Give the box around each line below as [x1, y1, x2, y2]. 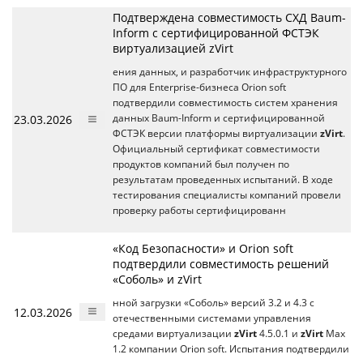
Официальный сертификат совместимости [113, 142, 320, 155]
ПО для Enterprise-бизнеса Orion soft [113, 80, 286, 93]
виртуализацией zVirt [113, 40, 233, 56]
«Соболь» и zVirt [113, 271, 202, 287]
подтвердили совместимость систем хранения [113, 96, 338, 109]
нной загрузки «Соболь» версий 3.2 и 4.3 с [113, 296, 314, 309]
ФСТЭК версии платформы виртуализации [113, 126, 320, 139]
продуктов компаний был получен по [113, 157, 289, 170]
